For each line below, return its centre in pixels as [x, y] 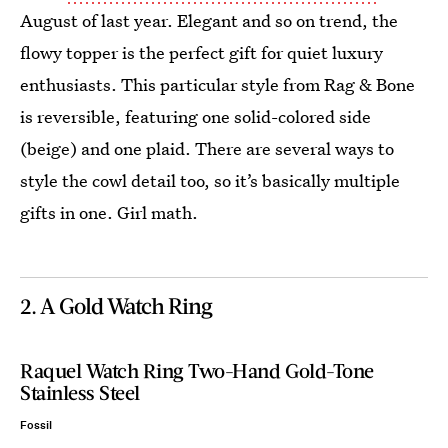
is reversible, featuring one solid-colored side [195, 116]
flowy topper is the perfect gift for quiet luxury [201, 52]
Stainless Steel [80, 392]
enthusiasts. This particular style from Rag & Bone [217, 84]
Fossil [36, 425]
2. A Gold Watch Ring [116, 305]
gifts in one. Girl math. [109, 212]
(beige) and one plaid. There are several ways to [207, 148]
